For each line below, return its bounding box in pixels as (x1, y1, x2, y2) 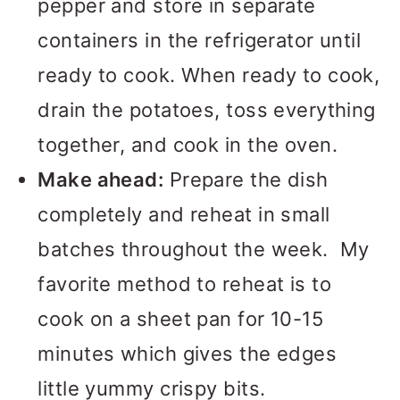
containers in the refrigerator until (37, 29, 362, 52)
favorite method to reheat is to (37, 272, 332, 296)
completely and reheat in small (37, 203, 330, 226)
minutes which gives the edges (37, 342, 337, 365)
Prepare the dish (163, 168, 329, 191)
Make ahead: (37, 168, 164, 191)
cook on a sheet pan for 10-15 (37, 307, 324, 330)
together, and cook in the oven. (37, 133, 338, 156)
